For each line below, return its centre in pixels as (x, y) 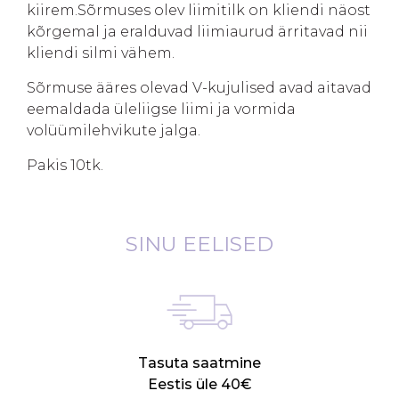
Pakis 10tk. (65, 165)
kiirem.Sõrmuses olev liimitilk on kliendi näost (199, 10)
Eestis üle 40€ (199, 384)
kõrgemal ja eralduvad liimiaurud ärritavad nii (197, 32)
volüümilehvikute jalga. (114, 130)
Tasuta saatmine (199, 363)
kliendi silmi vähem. (101, 53)
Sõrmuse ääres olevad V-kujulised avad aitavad (199, 88)
